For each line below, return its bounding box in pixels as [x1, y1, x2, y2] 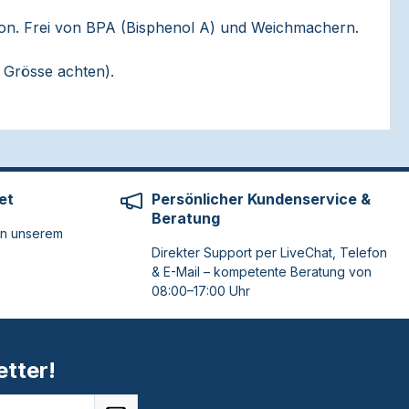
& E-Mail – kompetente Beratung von [152, 264, 372, 279]
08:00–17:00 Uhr [152, 283, 250, 299]
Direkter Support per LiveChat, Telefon [152, 245, 387, 260]
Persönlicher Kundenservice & [152, 190, 371, 208]
